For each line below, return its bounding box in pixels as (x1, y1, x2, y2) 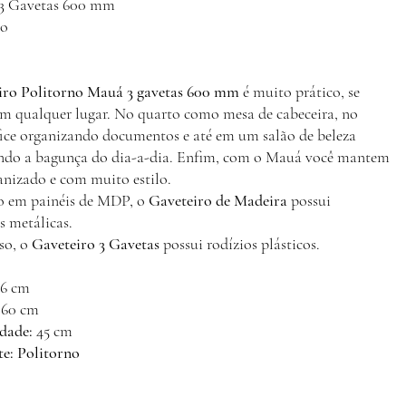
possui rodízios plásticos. (159, 234, 320, 254)
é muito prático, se (239, 82, 360, 101)
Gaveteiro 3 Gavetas (32, 234, 159, 254)
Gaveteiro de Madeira (149, 190, 287, 210)
